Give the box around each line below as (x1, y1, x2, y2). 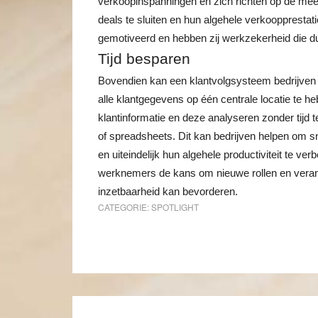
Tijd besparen (98, 50, 190, 67)
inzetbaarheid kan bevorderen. (98, 186, 238, 197)
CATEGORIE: (98, 201, 151, 213)
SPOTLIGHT (151, 201, 199, 213)
